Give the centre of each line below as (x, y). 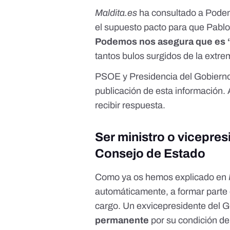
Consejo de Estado (150, 154)
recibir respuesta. (130, 106)
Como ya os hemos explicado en (162, 177)
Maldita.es (117, 13)
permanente (122, 221)
